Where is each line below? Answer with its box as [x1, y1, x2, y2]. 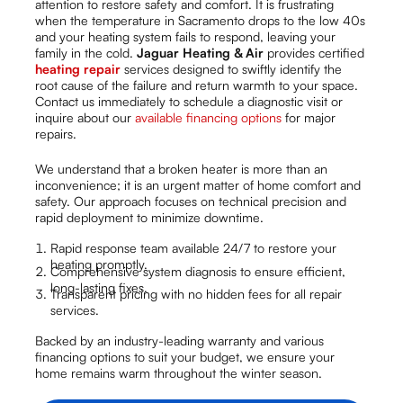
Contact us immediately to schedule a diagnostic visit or [35, 94, 344, 110]
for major [282, 110, 336, 126]
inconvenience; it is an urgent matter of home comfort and [35, 176, 362, 193]
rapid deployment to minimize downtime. [35, 209, 264, 225]
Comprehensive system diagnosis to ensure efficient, [50, 263, 346, 279]
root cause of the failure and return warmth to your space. [35, 77, 359, 94]
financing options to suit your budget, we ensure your [35, 348, 336, 364]
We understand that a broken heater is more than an [35, 160, 328, 176]
